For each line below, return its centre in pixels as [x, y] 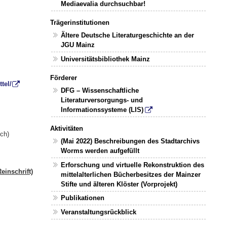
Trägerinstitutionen [80, 23]
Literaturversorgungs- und [102, 100]
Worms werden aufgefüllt [100, 151]
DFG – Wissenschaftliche [100, 91]
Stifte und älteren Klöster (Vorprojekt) [119, 184]
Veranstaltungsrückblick [99, 212]
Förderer [63, 78]
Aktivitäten [66, 128]
